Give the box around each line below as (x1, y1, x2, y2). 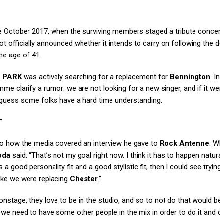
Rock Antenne (160, 139, 209, 148)
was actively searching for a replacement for (22, 72, 170, 81)
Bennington (170, 72, 210, 81)
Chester (70, 174, 98, 183)
